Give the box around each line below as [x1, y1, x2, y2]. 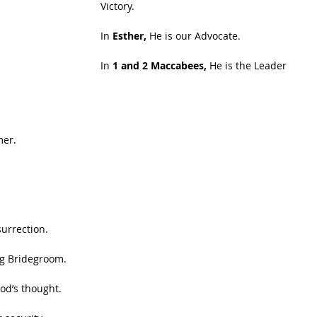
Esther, [113, 29, 146, 42]
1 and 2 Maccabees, [113, 59, 207, 72]
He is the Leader [207, 59, 289, 72]
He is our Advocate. [146, 29, 241, 42]
